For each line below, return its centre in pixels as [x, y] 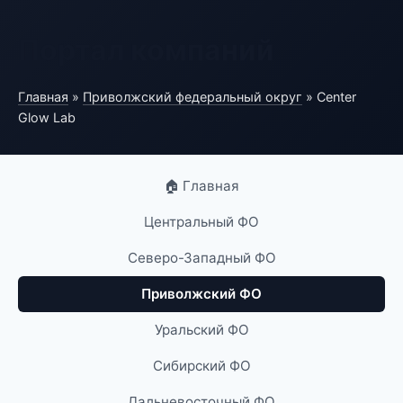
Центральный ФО [201, 222]
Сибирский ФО [201, 366]
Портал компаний [146, 50]
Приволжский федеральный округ [193, 97]
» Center [329, 97]
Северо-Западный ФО [201, 258]
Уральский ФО [201, 330]
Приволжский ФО [201, 294]
